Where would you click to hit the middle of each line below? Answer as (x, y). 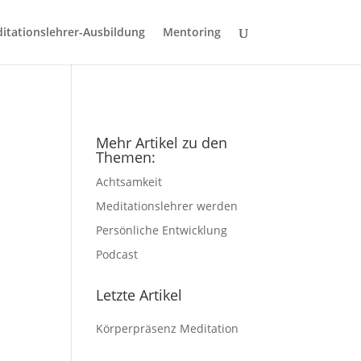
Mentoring (191, 32)
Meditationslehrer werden (167, 206)
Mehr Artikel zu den (162, 143)
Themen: (126, 157)
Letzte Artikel (139, 295)
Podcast (117, 254)
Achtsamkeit (129, 182)
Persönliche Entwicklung (162, 230)
